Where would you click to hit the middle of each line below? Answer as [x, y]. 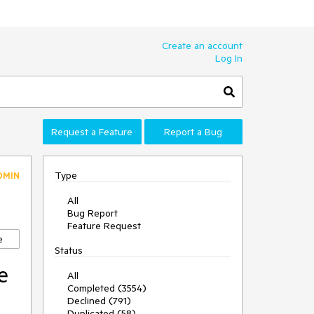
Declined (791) [99, 301]
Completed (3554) [107, 288]
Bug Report [93, 213]
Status [69, 250]
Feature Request [104, 226]
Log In [229, 58]
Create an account [202, 46]
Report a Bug [193, 132]
